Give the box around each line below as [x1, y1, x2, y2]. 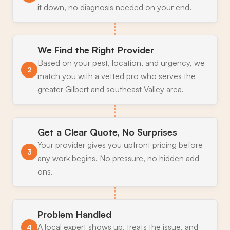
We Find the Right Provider [37, 44, 154, 55]
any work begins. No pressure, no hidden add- [37, 152, 203, 163]
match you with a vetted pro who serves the [37, 70, 196, 81]
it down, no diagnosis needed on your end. [37, 2, 191, 12]
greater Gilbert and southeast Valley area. [37, 84, 184, 94]
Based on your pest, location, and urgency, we [37, 57, 205, 68]
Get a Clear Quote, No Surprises [37, 126, 177, 138]
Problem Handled [37, 208, 111, 220]
